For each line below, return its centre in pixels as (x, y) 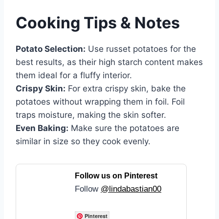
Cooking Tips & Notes (98, 23)
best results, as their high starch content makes (109, 62)
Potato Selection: (51, 49)
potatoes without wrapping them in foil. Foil (100, 102)
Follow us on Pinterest (116, 176)
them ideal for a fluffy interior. (74, 76)
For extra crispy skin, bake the (126, 89)
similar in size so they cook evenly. (83, 142)
